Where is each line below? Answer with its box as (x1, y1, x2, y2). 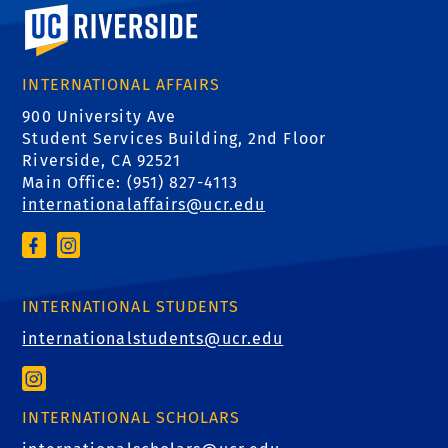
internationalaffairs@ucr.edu (22, 195, 266, 214)
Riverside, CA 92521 (22, 151, 182, 170)
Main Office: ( (22, 173, 133, 192)
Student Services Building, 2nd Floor (22, 129, 326, 148)
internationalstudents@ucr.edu (22, 328, 284, 348)
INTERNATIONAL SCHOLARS (22, 408, 241, 428)
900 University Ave (22, 107, 177, 126)
